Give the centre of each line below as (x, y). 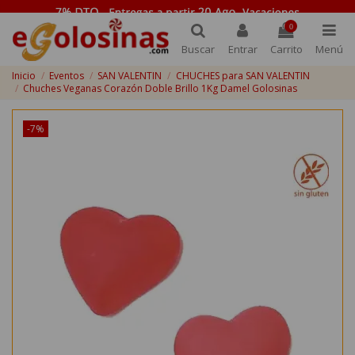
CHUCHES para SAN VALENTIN (242, 76)
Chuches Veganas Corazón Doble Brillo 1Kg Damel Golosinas (160, 89)
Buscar (198, 50)
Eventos (67, 76)
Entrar (242, 50)
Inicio (24, 76)
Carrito (286, 50)
